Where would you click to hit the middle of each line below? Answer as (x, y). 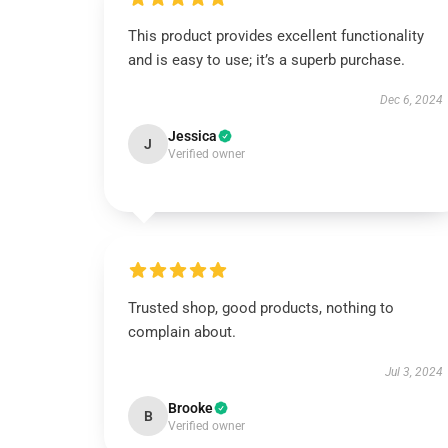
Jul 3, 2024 (413, 372)
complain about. (182, 332)
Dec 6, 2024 (411, 100)
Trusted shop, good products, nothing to (261, 308)
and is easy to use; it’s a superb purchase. (266, 60)
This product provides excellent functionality (276, 36)
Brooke (190, 408)
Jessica (192, 136)
